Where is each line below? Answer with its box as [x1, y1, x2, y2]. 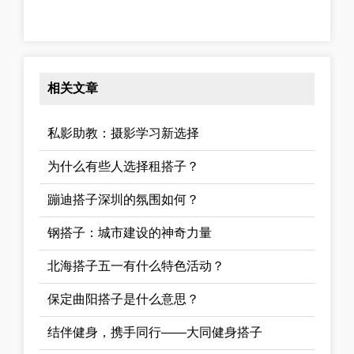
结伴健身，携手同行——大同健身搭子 [47, 325, 262, 339]
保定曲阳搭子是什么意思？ [47, 292, 199, 306]
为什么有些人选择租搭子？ [47, 159, 199, 173]
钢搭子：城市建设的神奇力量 [47, 225, 212, 239]
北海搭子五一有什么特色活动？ [47, 258, 224, 273]
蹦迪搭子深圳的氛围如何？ [47, 192, 199, 206]
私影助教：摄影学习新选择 [47, 126, 199, 140]
